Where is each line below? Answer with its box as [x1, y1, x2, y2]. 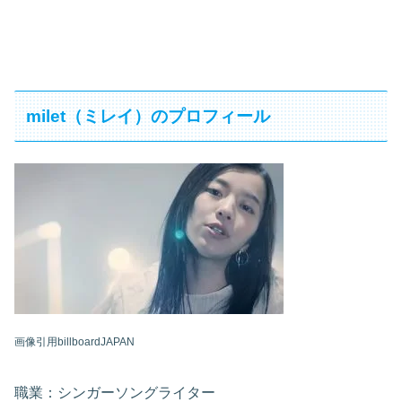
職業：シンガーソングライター [14, 384, 215, 400]
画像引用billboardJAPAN [14, 336, 135, 349]
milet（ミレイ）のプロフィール [26, 106, 271, 126]
